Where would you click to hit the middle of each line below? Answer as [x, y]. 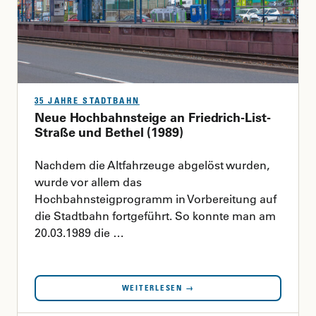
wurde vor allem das [88, 182]
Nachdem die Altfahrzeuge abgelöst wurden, [152, 165]
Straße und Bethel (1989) [109, 132]
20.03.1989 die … [79, 232]
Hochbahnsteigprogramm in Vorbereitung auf [156, 199]
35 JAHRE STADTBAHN [87, 100]
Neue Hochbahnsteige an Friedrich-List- [153, 117]
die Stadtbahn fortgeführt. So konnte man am [155, 215]
